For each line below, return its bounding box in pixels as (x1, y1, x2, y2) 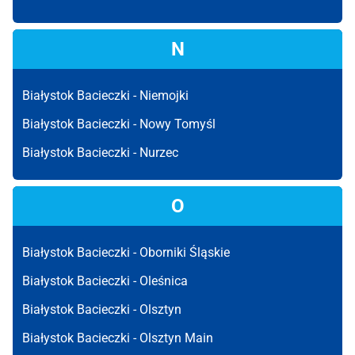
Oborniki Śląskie (139, 245, 230, 260)
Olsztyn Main (139, 330, 213, 345)
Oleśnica (139, 273, 188, 288)
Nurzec (139, 145, 178, 160)
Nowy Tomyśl (139, 116, 216, 132)
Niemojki (139, 88, 189, 103)
